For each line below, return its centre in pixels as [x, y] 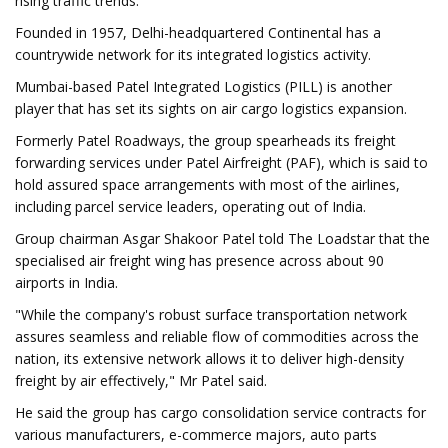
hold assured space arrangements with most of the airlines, [207, 184]
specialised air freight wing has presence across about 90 [199, 260]
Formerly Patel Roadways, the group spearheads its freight [205, 140]
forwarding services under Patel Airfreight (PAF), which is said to [221, 162]
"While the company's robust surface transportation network [211, 314]
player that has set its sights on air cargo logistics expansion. [211, 108]
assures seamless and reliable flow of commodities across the [217, 336]
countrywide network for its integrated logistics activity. [193, 54]
